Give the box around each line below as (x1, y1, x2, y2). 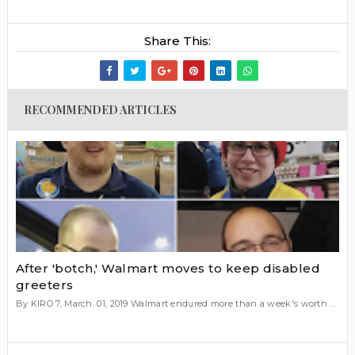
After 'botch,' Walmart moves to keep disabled (15, 261, 321, 277)
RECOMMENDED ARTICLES (23, 101, 177, 117)
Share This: (143, 32, 211, 48)
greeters (15, 277, 74, 293)
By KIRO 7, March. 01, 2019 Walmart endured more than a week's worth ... (15, 298, 336, 310)
